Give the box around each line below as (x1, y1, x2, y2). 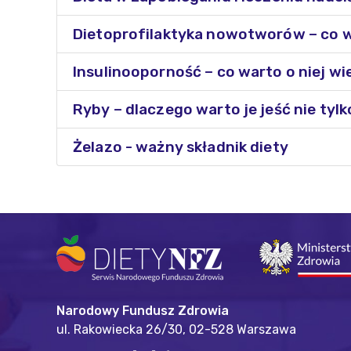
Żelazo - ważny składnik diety (73, 138, 288, 156)
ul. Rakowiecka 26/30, (56, 322, 186, 337)
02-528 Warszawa (186, 322, 296, 337)
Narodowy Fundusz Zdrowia (56, 303, 229, 318)
